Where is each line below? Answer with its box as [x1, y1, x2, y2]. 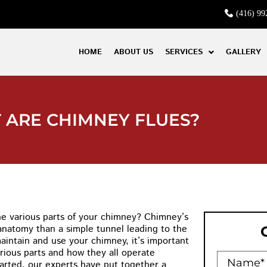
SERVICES [164, 46, 203, 58]
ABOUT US [113, 46, 153, 58]
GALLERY [225, 46, 261, 58]
